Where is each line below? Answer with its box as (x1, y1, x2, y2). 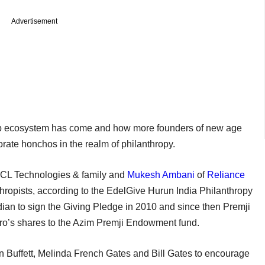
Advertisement (11, 17, 57, 25)
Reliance (207, 169, 245, 180)
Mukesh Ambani (127, 169, 195, 180)
